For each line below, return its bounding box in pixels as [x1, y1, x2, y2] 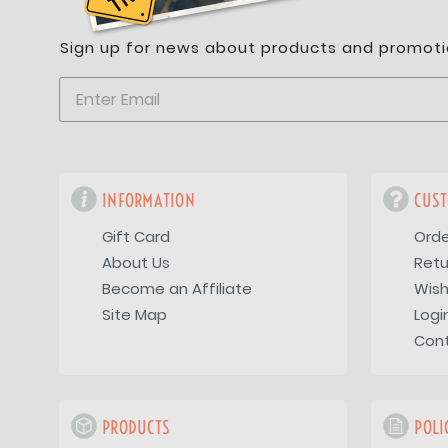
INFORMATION [102, 188, 195, 212]
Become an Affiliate [102, 277, 253, 299]
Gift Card [102, 225, 171, 247]
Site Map [102, 303, 168, 325]
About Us [102, 251, 171, 273]
